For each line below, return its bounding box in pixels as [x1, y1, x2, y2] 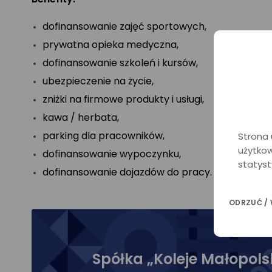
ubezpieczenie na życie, [42, 74, 154, 88]
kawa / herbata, [42, 110, 119, 124]
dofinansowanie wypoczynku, [42, 147, 181, 161]
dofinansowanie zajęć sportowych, [42, 19, 206, 33]
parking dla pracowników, [42, 129, 165, 143]
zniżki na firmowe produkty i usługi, [42, 92, 204, 106]
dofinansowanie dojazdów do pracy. [42, 165, 212, 179]
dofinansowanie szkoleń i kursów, [42, 56, 198, 70]
